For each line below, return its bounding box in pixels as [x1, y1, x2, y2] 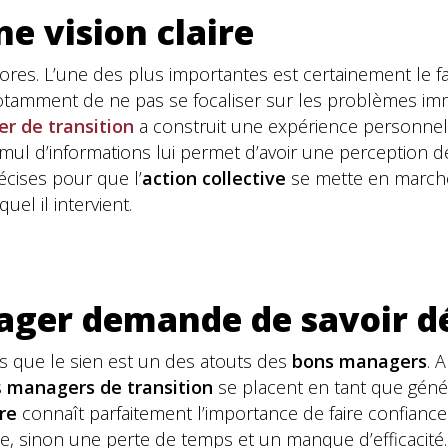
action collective [142, 166, 286, 190]
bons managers [292, 349, 427, 373]
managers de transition [7, 375, 213, 399]
